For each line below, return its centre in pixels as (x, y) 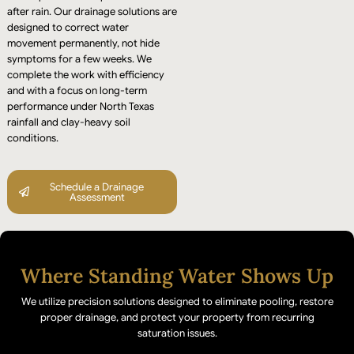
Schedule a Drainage (97, 186)
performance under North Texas (80, 106)
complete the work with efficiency (85, 74)
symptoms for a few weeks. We (79, 58)
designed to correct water (68, 27)
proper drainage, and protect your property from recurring (177, 317)
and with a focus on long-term (77, 90)
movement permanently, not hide (83, 43)
